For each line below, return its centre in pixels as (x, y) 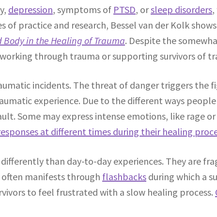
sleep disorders (181, 10)
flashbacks (124, 176)
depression (31, 10)
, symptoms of (83, 10)
